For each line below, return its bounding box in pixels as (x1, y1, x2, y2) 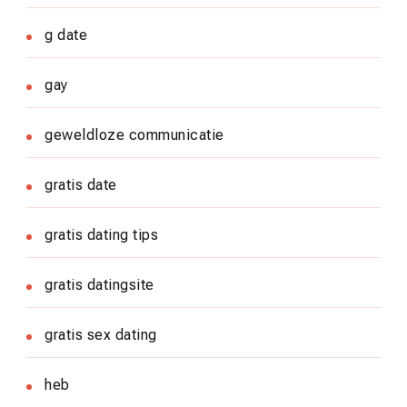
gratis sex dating (45, 325, 157, 343)
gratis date (45, 175, 117, 194)
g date (45, 25, 87, 44)
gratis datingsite (45, 275, 154, 293)
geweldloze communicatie (45, 125, 224, 144)
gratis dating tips (45, 225, 158, 243)
